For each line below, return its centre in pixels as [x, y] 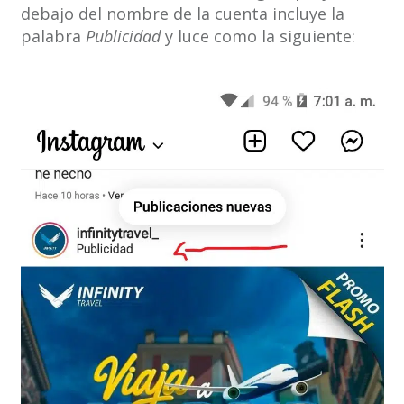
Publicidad [123, 37]
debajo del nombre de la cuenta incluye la [182, 14]
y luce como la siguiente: [257, 37]
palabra [53, 37]
